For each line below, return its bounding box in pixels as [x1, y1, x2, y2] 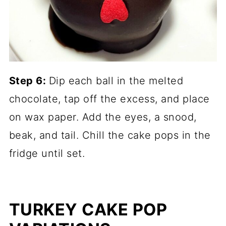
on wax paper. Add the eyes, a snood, [9, 111, 197, 124]
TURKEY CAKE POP [9, 200, 167, 220]
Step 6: [9, 75, 49, 87]
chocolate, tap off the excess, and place [9, 93, 210, 105]
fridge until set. [9, 147, 85, 160]
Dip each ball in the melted [48, 75, 184, 87]
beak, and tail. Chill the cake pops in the [9, 129, 211, 142]
